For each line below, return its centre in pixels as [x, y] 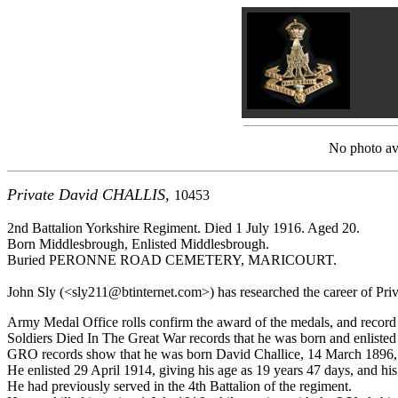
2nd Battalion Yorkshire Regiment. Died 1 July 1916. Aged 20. [183, 228]
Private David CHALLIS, [91, 195]
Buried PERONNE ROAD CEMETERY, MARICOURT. [172, 260]
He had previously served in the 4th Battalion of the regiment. [179, 386]
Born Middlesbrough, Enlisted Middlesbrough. [138, 244]
